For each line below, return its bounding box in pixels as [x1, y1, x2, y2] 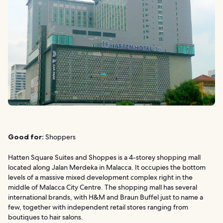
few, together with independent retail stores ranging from [8, 203, 188, 212]
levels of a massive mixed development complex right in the [8, 173, 193, 182]
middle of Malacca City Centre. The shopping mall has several [8, 183, 197, 192]
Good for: [8, 132, 44, 142]
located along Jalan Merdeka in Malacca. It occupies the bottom [8, 163, 206, 172]
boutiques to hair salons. [8, 213, 83, 222]
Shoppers [44, 132, 76, 142]
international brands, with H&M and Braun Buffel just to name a [8, 193, 203, 202]
